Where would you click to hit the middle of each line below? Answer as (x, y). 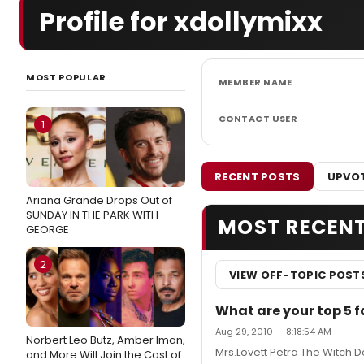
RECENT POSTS (258, 176)
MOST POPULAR (66, 77)
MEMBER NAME (256, 82)
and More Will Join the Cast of (104, 355)
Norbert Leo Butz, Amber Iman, (106, 340)
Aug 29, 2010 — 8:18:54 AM (273, 331)
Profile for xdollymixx (181, 22)
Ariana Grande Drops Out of (99, 200)
